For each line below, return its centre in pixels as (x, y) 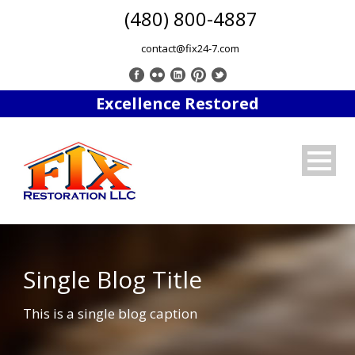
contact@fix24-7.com (190, 48)
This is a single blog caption (110, 313)
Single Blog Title (113, 279)
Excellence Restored (177, 103)
